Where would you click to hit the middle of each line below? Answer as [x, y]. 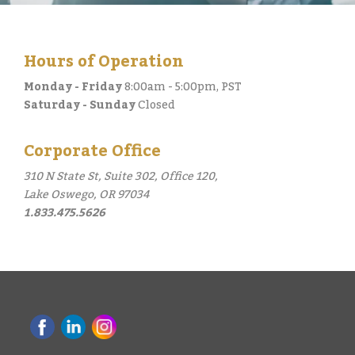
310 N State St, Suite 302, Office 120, [121, 177]
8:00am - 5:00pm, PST [182, 87]
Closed [155, 105]
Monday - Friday [73, 87]
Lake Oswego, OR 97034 [87, 195]
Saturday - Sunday [80, 105]
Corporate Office [92, 151]
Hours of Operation [104, 62]
